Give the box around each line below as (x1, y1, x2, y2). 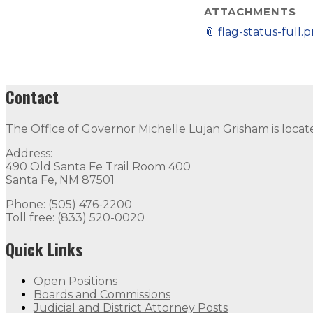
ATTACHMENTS (204, 5, 296, 18)
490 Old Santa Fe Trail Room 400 (6, 160, 191, 174)
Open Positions (34, 275, 117, 289)
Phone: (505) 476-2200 (6, 198, 132, 212)
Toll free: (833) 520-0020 (6, 211, 145, 225)
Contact (6, 85, 59, 110)
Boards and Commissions (34, 288, 170, 302)
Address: (6, 147, 52, 161)
